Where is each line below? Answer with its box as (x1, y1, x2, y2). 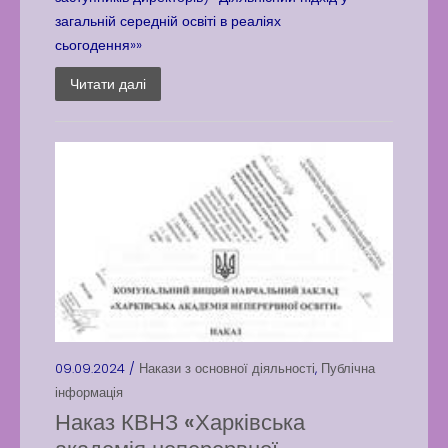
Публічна (321, 359, 375, 378)
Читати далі (70, 74, 146, 94)
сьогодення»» (55, 35, 142, 55)
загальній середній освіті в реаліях (55, 11, 281, 31)
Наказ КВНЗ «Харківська (55, 407, 305, 438)
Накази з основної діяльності (139, 359, 315, 378)
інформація (55, 383, 123, 402)
